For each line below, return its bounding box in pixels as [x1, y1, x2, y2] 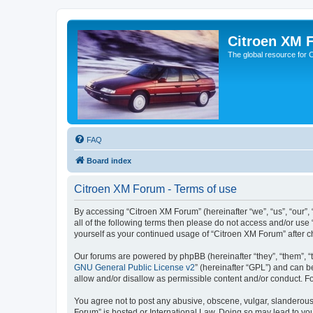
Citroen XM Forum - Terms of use [74, 183, 237, 195]
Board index [87, 156, 131, 165]
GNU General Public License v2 [74, 263, 195, 272]
